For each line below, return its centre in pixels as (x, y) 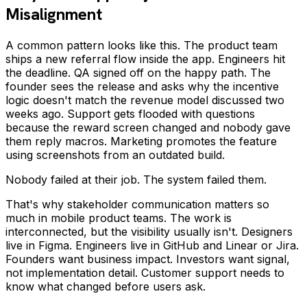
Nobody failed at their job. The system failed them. (136, 179)
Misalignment (54, 14)
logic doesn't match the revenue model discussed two (145, 100)
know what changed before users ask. (106, 286)
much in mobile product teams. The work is (119, 218)
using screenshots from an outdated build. (115, 155)
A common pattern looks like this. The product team (142, 45)
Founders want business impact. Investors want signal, (148, 259)
